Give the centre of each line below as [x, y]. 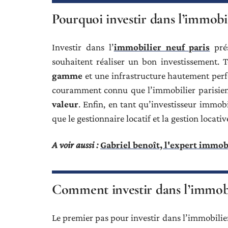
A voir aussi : [75, 145]
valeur [65, 104]
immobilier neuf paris [162, 47]
